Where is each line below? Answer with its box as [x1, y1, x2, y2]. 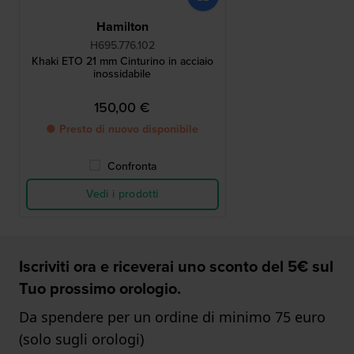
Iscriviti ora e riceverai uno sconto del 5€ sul [19, 254, 333, 279]
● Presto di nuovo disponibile [46, 121, 199, 138]
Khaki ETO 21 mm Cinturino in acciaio [31, 53, 213, 70]
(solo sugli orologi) [19, 330, 144, 349]
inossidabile [93, 66, 152, 83]
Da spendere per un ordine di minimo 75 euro [19, 307, 326, 327]
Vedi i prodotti [86, 186, 159, 203]
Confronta [107, 158, 156, 175]
